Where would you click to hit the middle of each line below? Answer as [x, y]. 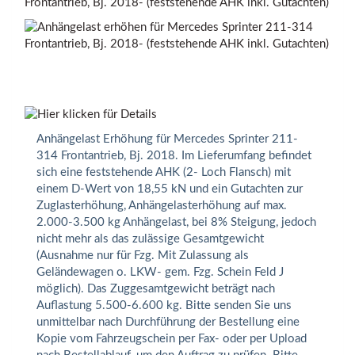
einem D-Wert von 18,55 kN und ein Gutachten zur [170, 189]
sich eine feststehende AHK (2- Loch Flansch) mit [164, 172]
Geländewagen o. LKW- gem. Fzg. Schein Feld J [160, 272]
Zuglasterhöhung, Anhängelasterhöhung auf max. [162, 205]
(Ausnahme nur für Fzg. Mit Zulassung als [143, 255]
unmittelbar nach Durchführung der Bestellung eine [168, 322]
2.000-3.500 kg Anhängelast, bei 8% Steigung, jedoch [176, 222]
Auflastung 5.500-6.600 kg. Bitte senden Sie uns [164, 305]
